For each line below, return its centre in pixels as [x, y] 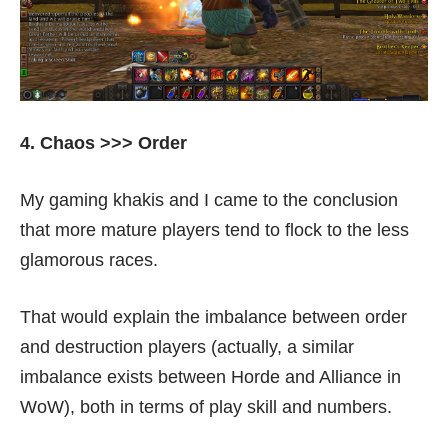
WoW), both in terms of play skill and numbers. [206, 407]
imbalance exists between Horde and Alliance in [210, 377]
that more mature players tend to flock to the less [214, 230]
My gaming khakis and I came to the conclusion [209, 200]
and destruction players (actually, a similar [187, 347]
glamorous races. [89, 260]
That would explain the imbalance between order [213, 317]
